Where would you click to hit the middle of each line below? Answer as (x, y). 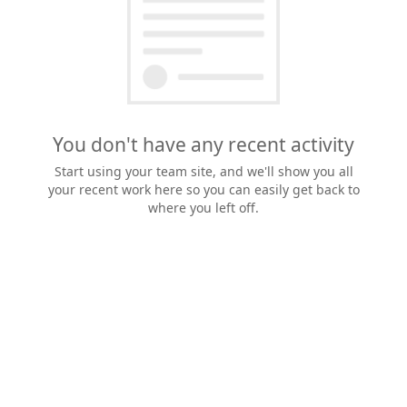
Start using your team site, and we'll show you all (203, 171)
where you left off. (203, 207)
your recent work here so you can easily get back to (203, 189)
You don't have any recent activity (203, 144)
